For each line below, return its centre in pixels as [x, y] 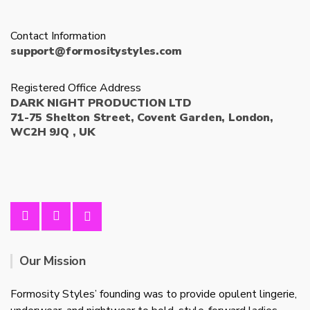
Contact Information [58, 36]
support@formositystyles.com [96, 51]
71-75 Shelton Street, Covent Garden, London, [142, 117]
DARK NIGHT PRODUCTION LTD [101, 103]
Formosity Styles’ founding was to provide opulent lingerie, [154, 294]
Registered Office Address [76, 88]
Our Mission [53, 261]
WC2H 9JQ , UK [53, 132]
